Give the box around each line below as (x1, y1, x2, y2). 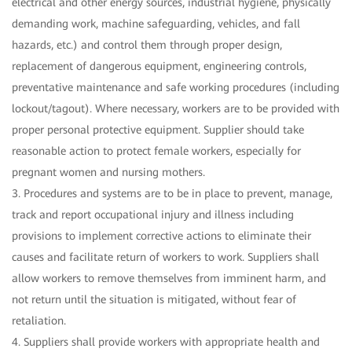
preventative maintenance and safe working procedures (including (12, 81, 339, 94)
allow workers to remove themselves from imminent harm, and (12, 272, 326, 285)
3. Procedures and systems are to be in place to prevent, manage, (12, 187, 332, 200)
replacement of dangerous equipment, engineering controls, (12, 60, 306, 73)
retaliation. (12, 314, 66, 328)
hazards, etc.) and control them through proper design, (12, 38, 282, 52)
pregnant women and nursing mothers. (12, 166, 205, 179)
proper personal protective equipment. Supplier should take (12, 123, 304, 137)
